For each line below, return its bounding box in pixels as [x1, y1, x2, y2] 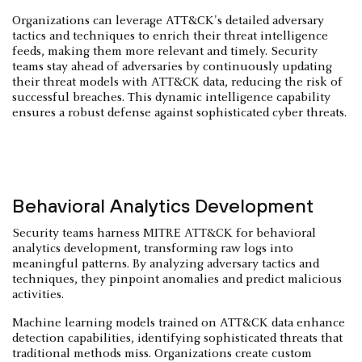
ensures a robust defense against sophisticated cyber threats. [12, 106, 347, 120]
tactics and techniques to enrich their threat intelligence [12, 29, 328, 43]
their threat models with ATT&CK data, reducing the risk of [12, 75, 343, 89]
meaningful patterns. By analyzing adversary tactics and [12, 257, 319, 271]
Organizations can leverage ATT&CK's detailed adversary [12, 14, 324, 27]
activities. [12, 288, 64, 301]
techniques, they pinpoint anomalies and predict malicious [12, 272, 342, 286]
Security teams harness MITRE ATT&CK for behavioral [12, 226, 316, 240]
